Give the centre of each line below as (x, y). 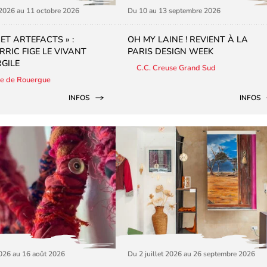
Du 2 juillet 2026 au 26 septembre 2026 (191, 254)
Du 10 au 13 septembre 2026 (174, 10)
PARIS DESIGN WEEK (170, 51)
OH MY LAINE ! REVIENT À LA (188, 39)
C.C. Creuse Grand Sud (176, 68)
